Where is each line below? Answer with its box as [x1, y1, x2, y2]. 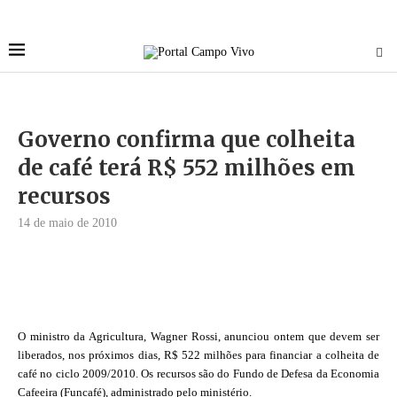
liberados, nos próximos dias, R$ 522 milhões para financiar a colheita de [18, 348, 379, 362]
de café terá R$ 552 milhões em [18, 154, 355, 182]
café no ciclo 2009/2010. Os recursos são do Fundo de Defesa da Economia [18, 367, 379, 380]
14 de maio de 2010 [18, 216, 117, 230]
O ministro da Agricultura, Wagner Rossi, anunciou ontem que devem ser [18, 330, 379, 343]
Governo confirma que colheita [18, 126, 355, 153]
